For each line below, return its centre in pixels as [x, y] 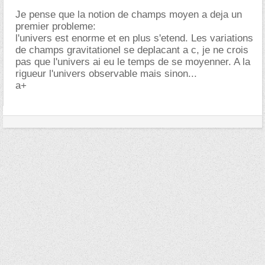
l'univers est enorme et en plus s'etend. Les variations [134, 38]
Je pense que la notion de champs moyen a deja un [129, 14]
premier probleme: [56, 26]
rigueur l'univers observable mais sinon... [106, 74]
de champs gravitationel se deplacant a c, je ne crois [132, 50]
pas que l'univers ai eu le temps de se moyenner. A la [133, 62]
